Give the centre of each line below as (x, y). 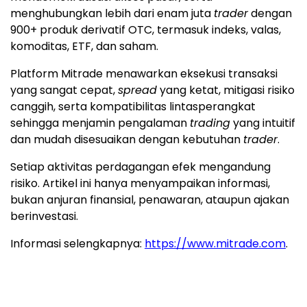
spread (137, 90)
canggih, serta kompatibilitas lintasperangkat (133, 106)
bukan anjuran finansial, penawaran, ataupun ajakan (150, 199)
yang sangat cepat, (64, 90)
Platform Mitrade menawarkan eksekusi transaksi (144, 73)
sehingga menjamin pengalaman (100, 123)
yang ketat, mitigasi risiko (226, 90)
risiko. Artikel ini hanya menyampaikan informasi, (140, 183)
